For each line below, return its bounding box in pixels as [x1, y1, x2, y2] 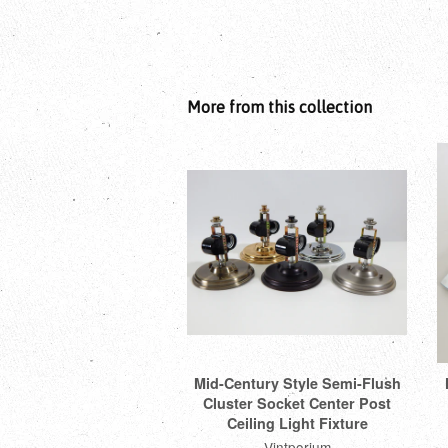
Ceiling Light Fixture [226, 412, 368, 433]
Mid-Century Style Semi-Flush [193, 372, 401, 393]
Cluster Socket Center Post [203, 392, 391, 413]
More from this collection [187, 98, 372, 117]
